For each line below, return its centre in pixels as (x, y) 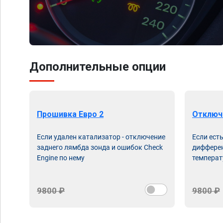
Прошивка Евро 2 (70, 114)
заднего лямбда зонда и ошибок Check (100, 147)
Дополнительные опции (98, 67)
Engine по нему (61, 158)
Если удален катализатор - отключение (101, 137)
